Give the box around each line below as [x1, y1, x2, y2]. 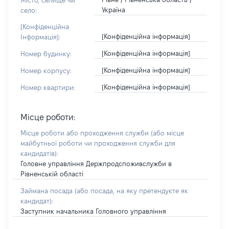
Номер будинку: [20, 50, 72, 57]
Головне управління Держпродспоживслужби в [20, 160, 172, 167]
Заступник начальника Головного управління [20, 208, 166, 215]
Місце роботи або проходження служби [20, 129, 151, 136]
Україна [101, 6, 125, 13]
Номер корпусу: [20, 67, 72, 74]
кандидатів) [20, 150, 57, 157]
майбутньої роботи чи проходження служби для [20, 140, 175, 147]
